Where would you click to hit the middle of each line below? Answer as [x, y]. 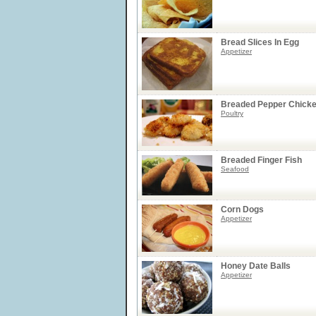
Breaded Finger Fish [261, 160]
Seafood [235, 169]
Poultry [232, 113]
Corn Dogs [242, 209]
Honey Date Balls [256, 266]
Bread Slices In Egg [260, 42]
